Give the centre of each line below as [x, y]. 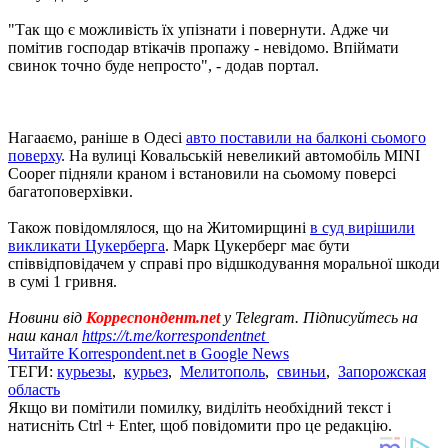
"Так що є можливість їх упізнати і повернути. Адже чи [198, 29]
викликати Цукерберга [86, 245]
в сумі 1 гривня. [62, 281]
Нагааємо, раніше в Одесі [97, 137]
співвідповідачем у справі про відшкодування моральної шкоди [224, 263]
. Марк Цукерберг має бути [257, 245]
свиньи [301, 371]
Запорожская [382, 371]
